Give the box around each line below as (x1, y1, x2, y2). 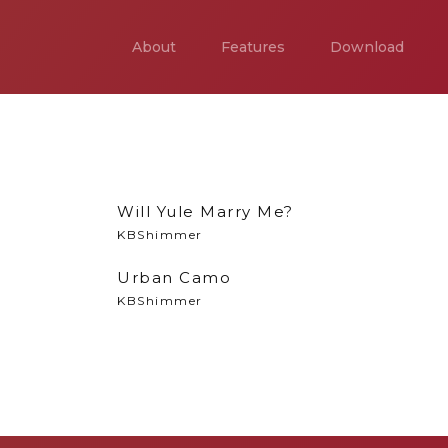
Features (221, 38, 285, 56)
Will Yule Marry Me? (117, 202, 294, 221)
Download (330, 38, 404, 56)
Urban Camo (117, 268, 231, 287)
